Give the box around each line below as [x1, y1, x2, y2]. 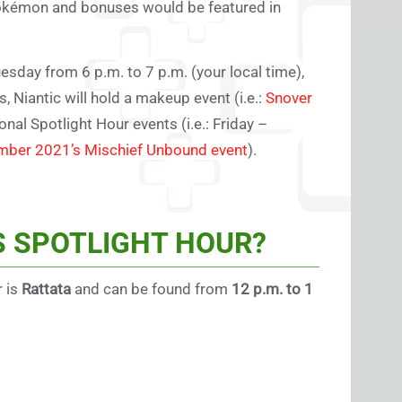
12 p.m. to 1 [228, 280, 313, 298]
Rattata [22, 280, 74, 298]
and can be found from [74, 280, 228, 298]
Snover [266, 89, 312, 107]
